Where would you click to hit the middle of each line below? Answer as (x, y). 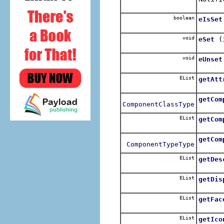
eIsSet (210, 19)
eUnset (210, 59)
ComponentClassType (158, 104)
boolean (182, 17)
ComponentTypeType (160, 144)
